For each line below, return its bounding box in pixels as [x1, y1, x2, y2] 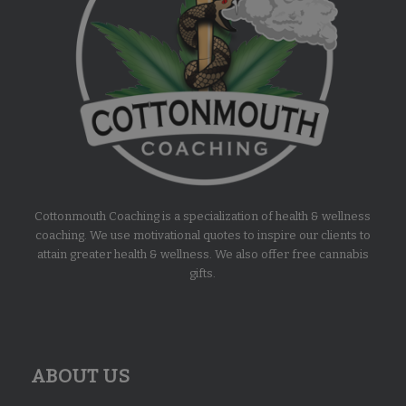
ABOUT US [30, 364, 130, 389]
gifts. [189, 266, 217, 281]
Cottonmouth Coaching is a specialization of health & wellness [34, 209, 372, 224]
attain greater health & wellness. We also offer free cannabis [36, 247, 369, 262]
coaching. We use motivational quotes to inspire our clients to [34, 228, 371, 243]
